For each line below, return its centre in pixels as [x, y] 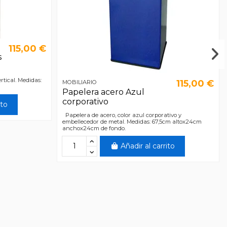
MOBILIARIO [79, 82]
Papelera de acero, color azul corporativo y [122, 115]
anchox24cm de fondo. [94, 128]
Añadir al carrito [148, 146]
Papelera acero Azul [103, 92]
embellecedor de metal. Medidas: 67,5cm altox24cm [132, 122]
